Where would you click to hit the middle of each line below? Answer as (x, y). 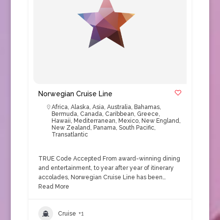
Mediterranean (94, 121)
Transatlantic (69, 135)
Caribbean (119, 114)
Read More (54, 187)
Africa (59, 107)
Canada (91, 114)
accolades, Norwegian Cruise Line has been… (102, 177)
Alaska (80, 107)
